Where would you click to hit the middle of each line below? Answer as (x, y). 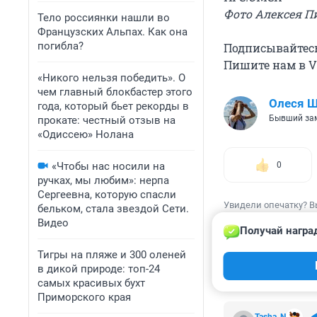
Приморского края (84, 297)
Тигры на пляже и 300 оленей (112, 255)
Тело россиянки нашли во (104, 18)
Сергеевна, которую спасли (107, 195)
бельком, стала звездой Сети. (113, 209)
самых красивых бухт (91, 283)
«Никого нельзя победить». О (111, 78)
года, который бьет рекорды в (113, 106)
